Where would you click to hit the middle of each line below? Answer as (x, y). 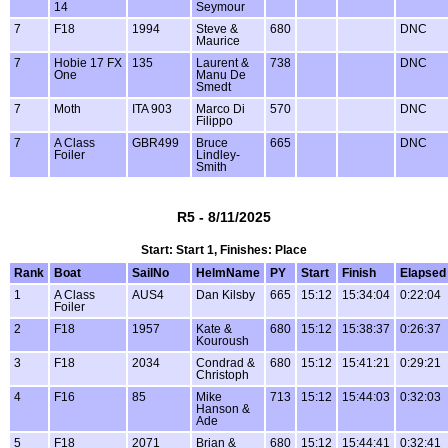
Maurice (218, 41)
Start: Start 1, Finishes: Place (224, 249)
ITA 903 (152, 109)
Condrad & (225, 362)
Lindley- (218, 155)
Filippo (214, 121)
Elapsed (423, 272)
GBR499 (155, 143)
